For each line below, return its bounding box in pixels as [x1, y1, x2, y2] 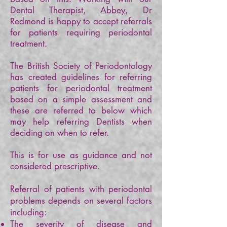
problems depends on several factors [10, 195, 152, 206]
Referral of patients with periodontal [10, 183, 152, 195]
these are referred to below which [10, 105, 152, 116]
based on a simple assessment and [10, 94, 152, 105]
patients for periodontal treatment [10, 83, 152, 94]
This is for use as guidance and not [10, 149, 152, 161]
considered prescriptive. [10, 161, 102, 172]
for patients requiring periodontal [10, 27, 152, 38]
